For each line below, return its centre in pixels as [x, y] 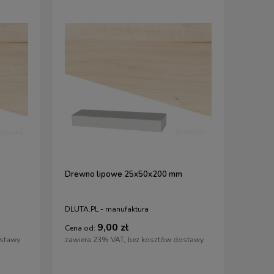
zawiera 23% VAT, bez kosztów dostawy [134, 239]
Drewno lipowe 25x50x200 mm [124, 175]
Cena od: [80, 228]
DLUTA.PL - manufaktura [107, 209]
